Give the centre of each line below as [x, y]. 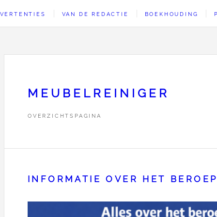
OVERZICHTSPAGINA [65, 116]
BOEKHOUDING [171, 14]
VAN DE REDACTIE [95, 14]
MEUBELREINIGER [99, 93]
